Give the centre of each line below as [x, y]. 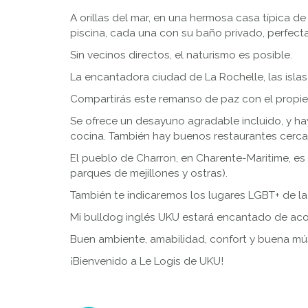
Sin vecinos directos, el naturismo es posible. [181, 55]
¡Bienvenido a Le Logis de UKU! [147, 262]
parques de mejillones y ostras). [149, 174]
